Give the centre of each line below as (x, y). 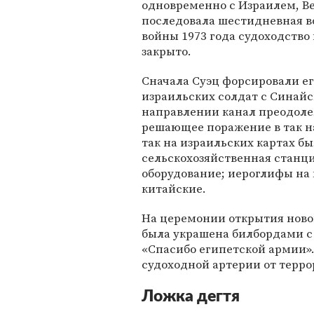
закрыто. (166, 52)
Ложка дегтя (191, 296)
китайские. (174, 189)
